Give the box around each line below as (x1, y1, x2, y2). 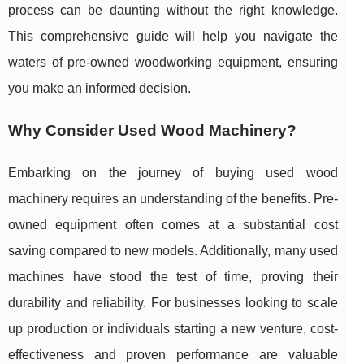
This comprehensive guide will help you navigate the (8, 29, 338, 44)
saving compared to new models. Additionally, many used (8, 244, 338, 258)
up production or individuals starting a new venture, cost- (8, 322, 338, 336)
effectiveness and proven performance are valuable (8, 348, 338, 362)
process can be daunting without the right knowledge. (8, 3, 338, 18)
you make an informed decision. (8, 81, 191, 96)
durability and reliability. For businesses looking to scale (8, 296, 338, 310)
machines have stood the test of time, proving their (8, 270, 338, 284)
